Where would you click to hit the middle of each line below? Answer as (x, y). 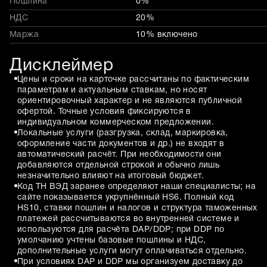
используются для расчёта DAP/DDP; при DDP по (121, 229)
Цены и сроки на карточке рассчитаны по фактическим (133, 79)
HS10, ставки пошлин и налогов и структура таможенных (137, 208)
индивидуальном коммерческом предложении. (116, 122)
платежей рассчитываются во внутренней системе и (128, 219)
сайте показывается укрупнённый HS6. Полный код (126, 197)
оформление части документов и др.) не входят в (121, 144)
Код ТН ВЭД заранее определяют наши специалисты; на (136, 187)
